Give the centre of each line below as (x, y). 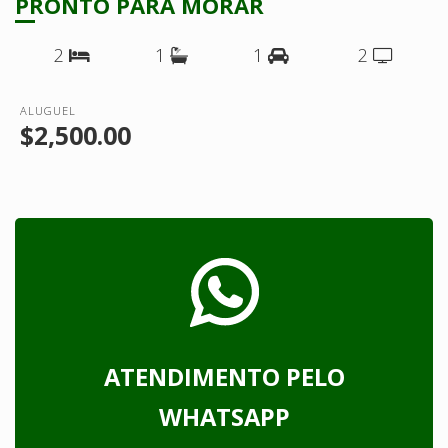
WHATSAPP (224, 416)
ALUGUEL (48, 110)
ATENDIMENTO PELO (224, 376)
